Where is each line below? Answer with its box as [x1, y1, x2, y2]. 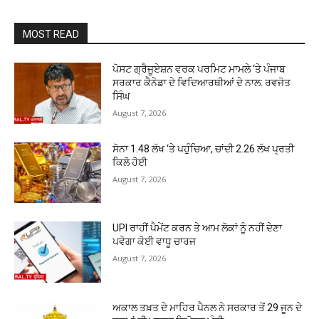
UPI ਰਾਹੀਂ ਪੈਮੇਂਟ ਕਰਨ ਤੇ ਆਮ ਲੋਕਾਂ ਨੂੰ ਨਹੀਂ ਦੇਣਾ [113, 222, 283, 234]
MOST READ [23, 28, 79, 40]
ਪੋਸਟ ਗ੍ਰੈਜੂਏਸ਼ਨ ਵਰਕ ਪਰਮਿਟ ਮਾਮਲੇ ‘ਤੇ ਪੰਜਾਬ [113, 63, 286, 75]
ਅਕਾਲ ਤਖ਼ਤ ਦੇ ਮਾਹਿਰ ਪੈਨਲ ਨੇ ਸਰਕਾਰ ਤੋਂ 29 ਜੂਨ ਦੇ [113, 302, 303, 314]
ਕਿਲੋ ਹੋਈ [113, 156, 148, 168]
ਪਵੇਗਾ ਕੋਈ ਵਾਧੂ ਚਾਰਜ [113, 236, 197, 248]
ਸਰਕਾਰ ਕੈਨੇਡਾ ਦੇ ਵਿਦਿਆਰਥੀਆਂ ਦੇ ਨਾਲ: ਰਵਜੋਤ [113, 77, 291, 88]
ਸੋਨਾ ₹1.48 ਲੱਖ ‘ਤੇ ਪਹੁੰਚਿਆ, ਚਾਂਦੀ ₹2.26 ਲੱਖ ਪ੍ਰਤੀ [113, 142, 295, 155]
